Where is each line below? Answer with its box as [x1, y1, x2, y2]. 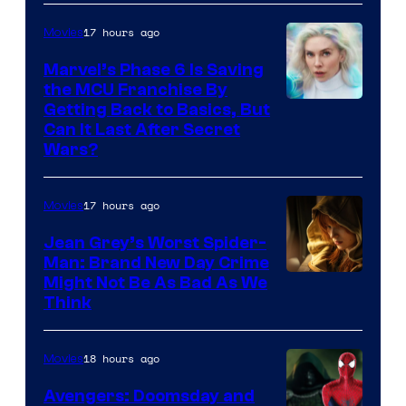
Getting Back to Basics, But [43, 99, 270, 120]
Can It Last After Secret [43, 119, 240, 140]
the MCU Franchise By [43, 79, 227, 100]
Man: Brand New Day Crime [43, 252, 269, 273]
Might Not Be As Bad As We [43, 272, 267, 293]
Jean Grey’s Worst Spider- [43, 232, 266, 253]
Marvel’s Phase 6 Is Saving [43, 59, 264, 80]
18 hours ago [83, 350, 159, 366]
